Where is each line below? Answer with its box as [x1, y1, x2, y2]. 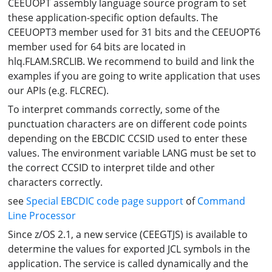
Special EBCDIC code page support [26, 194, 184, 208]
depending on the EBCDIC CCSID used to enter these [8, 131, 248, 145]
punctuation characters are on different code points [8, 117, 248, 131]
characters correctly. [8, 175, 103, 189]
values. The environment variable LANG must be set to [8, 146, 257, 160]
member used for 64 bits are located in [8, 39, 186, 53]
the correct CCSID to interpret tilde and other [8, 160, 216, 174]
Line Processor [8, 208, 76, 222]
